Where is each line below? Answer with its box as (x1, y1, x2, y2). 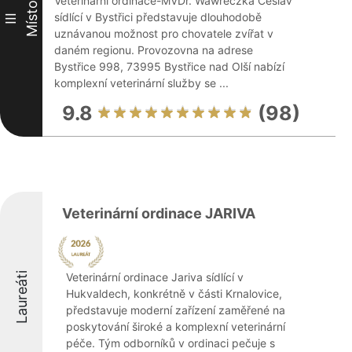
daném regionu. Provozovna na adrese (54, 43, 253, 57)
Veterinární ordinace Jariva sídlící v (66, 270, 244, 284)
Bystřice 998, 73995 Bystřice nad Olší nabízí (54, 60, 284, 73)
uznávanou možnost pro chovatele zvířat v (54, 27, 273, 40)
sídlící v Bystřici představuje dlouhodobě (54, 10, 262, 24)
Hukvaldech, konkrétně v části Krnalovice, (66, 287, 282, 300)
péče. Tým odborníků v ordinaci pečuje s (66, 336, 275, 350)
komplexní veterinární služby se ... (54, 76, 229, 90)
